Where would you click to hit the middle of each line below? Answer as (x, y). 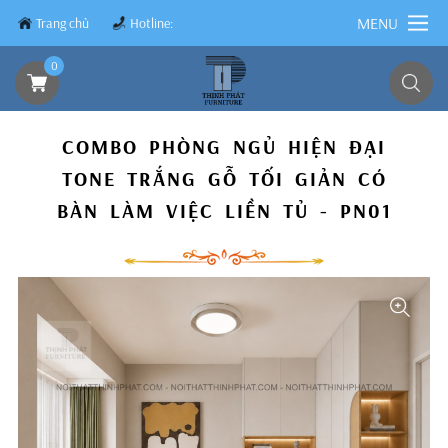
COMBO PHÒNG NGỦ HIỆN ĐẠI (224, 146)
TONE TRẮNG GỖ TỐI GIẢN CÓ (224, 178)
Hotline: (151, 23)
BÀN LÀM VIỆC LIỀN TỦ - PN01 (224, 210)
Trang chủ (62, 23)
